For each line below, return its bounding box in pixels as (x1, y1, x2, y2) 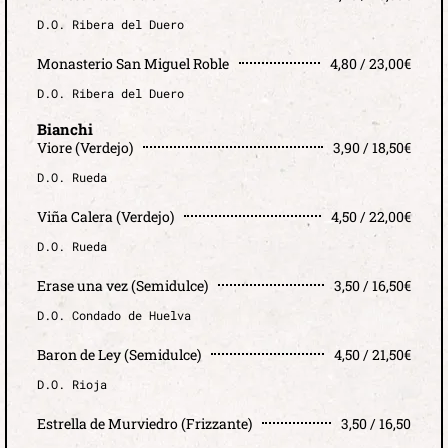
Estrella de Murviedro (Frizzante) (37, 413, 252, 433)
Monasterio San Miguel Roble (37, 53, 229, 73)
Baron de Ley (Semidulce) (37, 344, 201, 364)
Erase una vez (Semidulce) (37, 275, 208, 295)
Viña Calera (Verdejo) (37, 206, 174, 226)
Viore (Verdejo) (37, 137, 133, 157)
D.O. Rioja (37, 375, 107, 392)
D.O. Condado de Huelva (37, 306, 191, 323)
